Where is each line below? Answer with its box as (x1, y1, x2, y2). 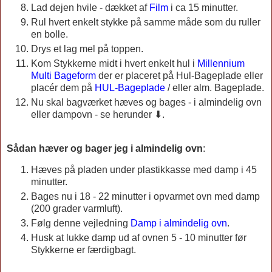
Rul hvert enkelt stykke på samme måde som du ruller (31, 16, 260, 27)
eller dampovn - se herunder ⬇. (31, 109, 165, 120)
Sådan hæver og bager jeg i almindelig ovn (7, 143, 203, 154)
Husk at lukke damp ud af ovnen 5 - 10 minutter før (31, 233, 246, 243)
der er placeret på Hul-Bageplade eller (96, 70, 263, 81)
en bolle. (31, 29, 68, 39)
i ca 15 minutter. (168, 2, 238, 13)
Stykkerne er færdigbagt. (31, 245, 136, 256)
